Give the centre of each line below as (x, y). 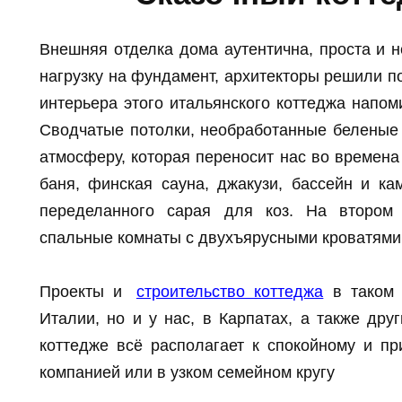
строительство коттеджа (230, 292)
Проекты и (86, 292)
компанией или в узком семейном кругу (187, 373)
